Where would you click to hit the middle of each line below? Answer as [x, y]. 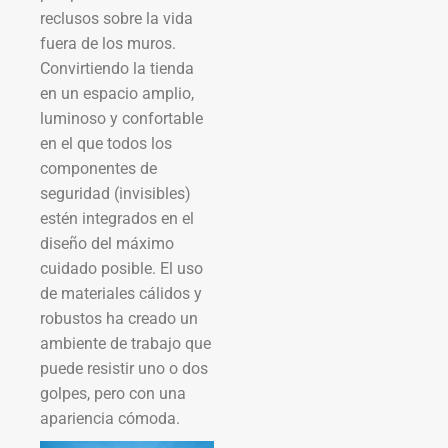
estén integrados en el [117, 218]
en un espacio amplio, [117, 93]
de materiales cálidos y [121, 293]
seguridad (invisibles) [115, 193]
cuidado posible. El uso [121, 268]
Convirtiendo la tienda [117, 68]
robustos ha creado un [119, 318]
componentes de [98, 168]
